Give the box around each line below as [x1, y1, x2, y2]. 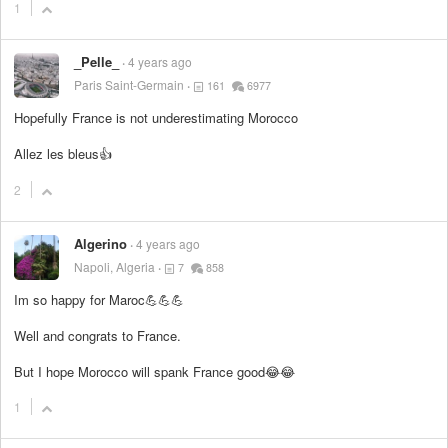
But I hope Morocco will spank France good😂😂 [14, 362, 295, 382]
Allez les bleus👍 [14, 144, 112, 164]
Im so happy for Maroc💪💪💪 [14, 289, 184, 309]
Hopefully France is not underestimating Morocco [14, 108, 298, 128]
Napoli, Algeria [74, 257, 155, 275]
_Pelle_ [74, 52, 119, 72]
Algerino [74, 233, 127, 253]
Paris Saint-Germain [74, 76, 184, 94]
